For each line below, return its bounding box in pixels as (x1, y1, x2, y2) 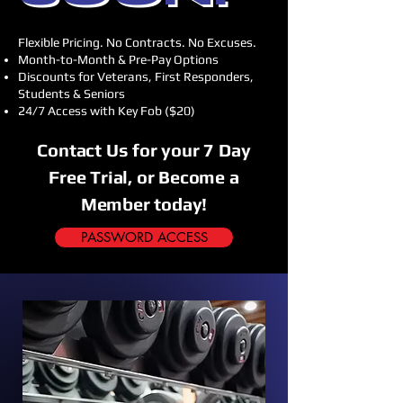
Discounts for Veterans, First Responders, (18, 69, 254, 84)
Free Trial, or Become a (49, 166, 239, 187)
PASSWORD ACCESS (80, 228, 208, 246)
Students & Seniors (18, 86, 125, 101)
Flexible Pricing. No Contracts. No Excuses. (18, 35, 256, 49)
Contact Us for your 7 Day (37, 139, 251, 160)
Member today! (80, 193, 208, 214)
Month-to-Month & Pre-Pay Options (18, 52, 219, 67)
